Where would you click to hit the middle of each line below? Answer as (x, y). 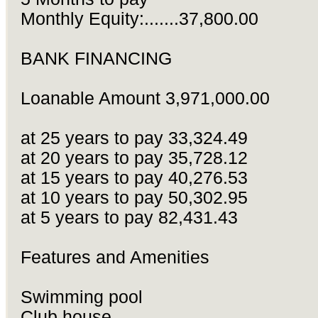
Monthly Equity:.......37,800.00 (139, 19)
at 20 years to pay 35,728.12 (134, 158)
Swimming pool (81, 297)
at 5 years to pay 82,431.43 (129, 218)
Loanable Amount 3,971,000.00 (145, 99)
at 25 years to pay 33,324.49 (134, 138)
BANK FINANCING (96, 59)
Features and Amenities (115, 258)
